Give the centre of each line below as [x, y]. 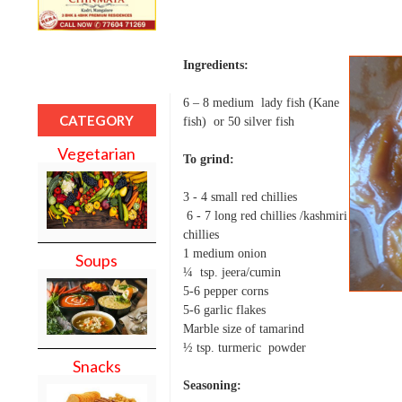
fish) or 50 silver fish [238, 121]
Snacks [96, 367]
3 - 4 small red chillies [240, 197]
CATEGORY [97, 120]
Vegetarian [97, 153]
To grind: [208, 159]
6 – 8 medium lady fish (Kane [261, 102]
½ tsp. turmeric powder [244, 347]
